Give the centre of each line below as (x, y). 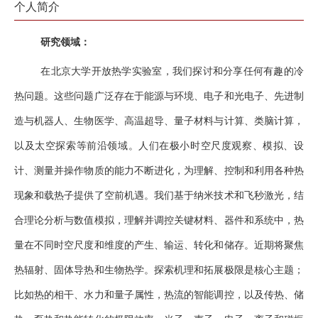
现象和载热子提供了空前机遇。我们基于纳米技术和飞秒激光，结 (159, 196)
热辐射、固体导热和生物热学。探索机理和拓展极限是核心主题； (159, 270)
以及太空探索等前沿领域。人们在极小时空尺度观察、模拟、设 (159, 146)
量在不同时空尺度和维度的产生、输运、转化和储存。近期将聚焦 (159, 245)
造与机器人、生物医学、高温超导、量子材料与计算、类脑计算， (159, 121)
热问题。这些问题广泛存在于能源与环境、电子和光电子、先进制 (159, 96)
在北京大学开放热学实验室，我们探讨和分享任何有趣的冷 (172, 71)
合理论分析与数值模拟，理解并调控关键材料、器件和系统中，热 (159, 220)
